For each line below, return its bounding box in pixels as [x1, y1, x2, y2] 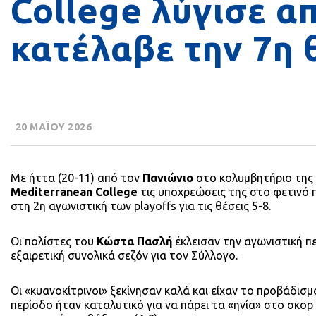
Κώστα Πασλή [97, 235, 172, 248]
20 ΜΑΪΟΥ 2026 [13, 121, 92, 133]
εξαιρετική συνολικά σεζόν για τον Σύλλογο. [11, 249, 238, 262]
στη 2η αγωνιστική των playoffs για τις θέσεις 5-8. [11, 200, 271, 212]
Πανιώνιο [142, 171, 193, 184]
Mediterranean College [11, 186, 138, 198]
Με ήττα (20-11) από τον [11, 171, 142, 184]
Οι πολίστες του [11, 235, 97, 248]
